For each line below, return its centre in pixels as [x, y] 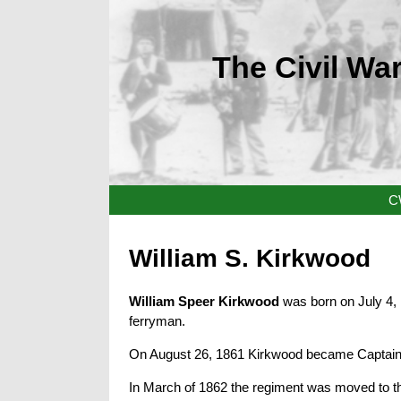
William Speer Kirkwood [206, 301]
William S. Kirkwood [250, 258]
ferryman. [157, 320]
